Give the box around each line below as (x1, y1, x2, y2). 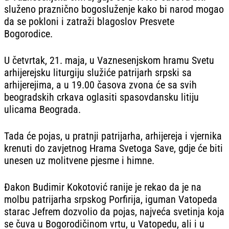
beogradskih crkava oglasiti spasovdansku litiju (4, 90, 199, 103)
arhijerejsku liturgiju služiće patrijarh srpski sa (4, 66, 192, 79)
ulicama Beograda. (4, 103, 81, 116)
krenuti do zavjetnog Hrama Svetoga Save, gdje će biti (4, 142, 223, 154)
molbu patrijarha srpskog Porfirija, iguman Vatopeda (4, 193, 217, 205)
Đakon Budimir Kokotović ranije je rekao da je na (4, 180, 201, 193)
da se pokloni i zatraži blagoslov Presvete (4, 15, 174, 28)
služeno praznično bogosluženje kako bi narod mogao (4, 3, 224, 15)
